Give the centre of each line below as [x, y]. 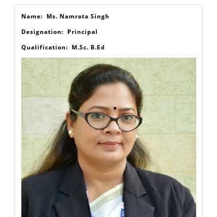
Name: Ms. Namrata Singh [65, 42]
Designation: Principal [59, 58]
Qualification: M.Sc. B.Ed [63, 73]
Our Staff [108, 15]
